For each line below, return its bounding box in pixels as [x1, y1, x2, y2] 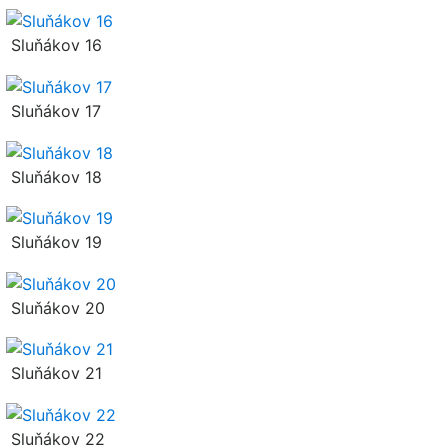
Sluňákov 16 [6, 35, 102, 56]
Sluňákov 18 [6, 166, 102, 187]
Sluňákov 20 [6, 297, 105, 318]
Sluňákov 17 [6, 100, 101, 121]
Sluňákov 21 [6, 363, 102, 384]
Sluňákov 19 [6, 232, 102, 253]
